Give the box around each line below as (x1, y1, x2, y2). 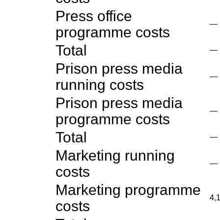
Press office (55, 8, 132, 24)
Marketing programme (55, 182, 201, 198)
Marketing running (55, 147, 175, 164)
